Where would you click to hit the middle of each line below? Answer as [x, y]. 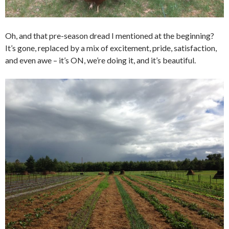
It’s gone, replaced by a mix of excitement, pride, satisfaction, [111, 48]
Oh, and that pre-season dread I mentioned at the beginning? [110, 36]
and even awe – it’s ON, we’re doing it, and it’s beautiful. [100, 60]
